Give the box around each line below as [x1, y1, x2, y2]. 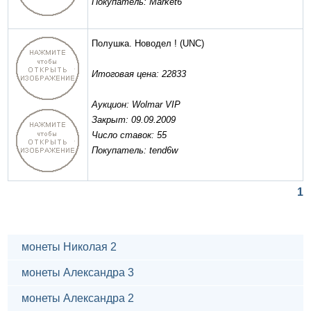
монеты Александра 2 [22, 292, 134, 305]
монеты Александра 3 [22, 267, 134, 279]
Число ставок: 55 [92, 130, 167, 141]
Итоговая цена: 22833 [92, 69, 186, 80]
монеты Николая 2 [22, 241, 117, 253]
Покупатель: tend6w [92, 145, 178, 156]
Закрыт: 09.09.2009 [92, 115, 176, 126]
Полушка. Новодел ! [92, 38, 177, 49]
